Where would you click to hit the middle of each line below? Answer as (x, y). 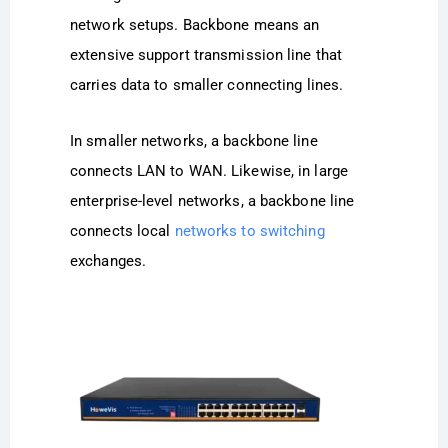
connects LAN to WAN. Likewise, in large (209, 170)
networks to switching (249, 230)
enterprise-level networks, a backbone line (212, 200)
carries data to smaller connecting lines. (207, 84)
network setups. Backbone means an (195, 24)
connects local (122, 230)
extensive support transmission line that (206, 54)
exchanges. (108, 260)
